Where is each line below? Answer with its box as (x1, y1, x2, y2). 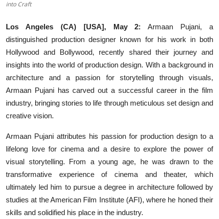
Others (7, 7, 30, 16)
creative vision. (6, 111, 54, 120)
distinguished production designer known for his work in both (6, 35, 213, 44)
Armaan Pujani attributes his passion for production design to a (6, 131, 213, 140)
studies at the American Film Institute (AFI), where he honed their (6, 195, 213, 204)
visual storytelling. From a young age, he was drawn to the (6, 157, 213, 166)
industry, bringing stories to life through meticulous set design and (6, 98, 213, 107)
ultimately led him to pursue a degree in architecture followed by (6, 182, 213, 191)
